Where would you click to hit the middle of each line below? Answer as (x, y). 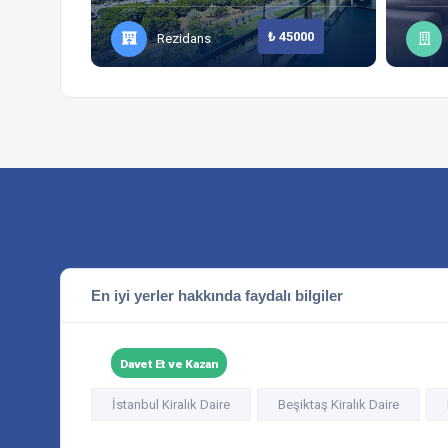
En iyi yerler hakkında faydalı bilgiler (217, 295)
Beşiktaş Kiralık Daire (338, 404)
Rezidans (184, 38)
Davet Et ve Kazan (169, 363)
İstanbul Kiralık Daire (171, 404)
